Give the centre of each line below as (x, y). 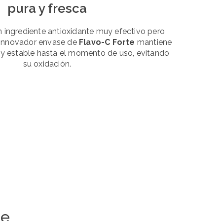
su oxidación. (47, 64)
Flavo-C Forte (107, 42)
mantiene (153, 42)
